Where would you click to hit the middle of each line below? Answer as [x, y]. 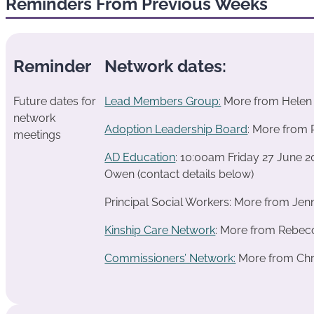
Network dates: [166, 67]
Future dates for [54, 102]
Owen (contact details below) [179, 175]
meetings [37, 135]
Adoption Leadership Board [176, 130]
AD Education [140, 158]
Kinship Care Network [160, 231]
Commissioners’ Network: [170, 259]
